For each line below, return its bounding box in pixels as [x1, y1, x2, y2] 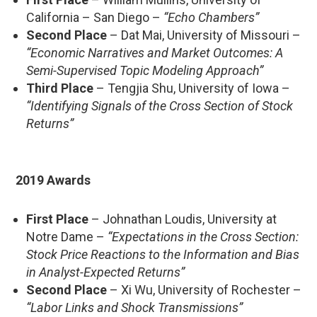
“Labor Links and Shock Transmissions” [26, 299, 243, 315]
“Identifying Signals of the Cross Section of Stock [26, 98, 293, 113]
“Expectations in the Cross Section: [108, 229, 299, 244]
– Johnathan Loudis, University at [88, 211, 277, 226]
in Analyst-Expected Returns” [26, 264, 185, 279]
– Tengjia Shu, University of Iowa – [93, 80, 290, 96]
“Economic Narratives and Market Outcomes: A [26, 45, 283, 60]
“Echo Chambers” [163, 9, 259, 25]
